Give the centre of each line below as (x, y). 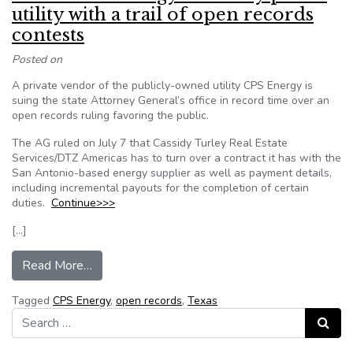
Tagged (32, 301)
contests (48, 35)
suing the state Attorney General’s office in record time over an (171, 100)
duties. (32, 203)
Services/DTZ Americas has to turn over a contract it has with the (176, 158)
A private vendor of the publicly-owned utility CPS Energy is (162, 85)
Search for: (39, 315)
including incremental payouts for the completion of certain (160, 188)
